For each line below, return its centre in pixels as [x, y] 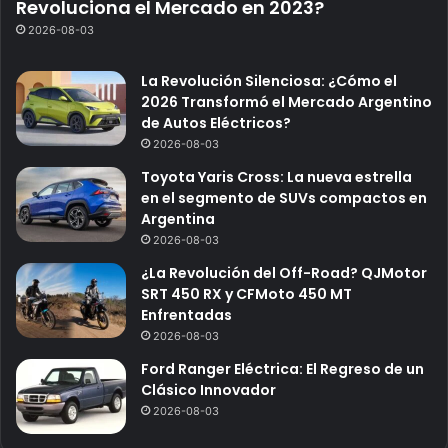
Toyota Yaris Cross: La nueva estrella [276, 177]
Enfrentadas [186, 315]
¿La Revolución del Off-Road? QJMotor [284, 273]
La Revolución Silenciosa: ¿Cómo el [269, 81]
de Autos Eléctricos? [216, 123]
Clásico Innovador [208, 390]
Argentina [178, 219]
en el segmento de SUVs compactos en [284, 198]
